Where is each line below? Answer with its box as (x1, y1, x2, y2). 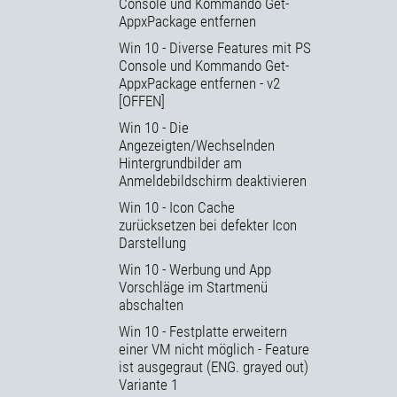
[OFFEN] (119, 92, 165, 111)
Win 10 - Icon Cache (119, 198, 235, 217)
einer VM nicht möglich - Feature (119, 340, 309, 359)
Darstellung (119, 234, 186, 253)
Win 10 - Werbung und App (119, 261, 271, 279)
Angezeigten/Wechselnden (119, 136, 275, 155)
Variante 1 (119, 376, 178, 394)
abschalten (119, 296, 183, 315)
